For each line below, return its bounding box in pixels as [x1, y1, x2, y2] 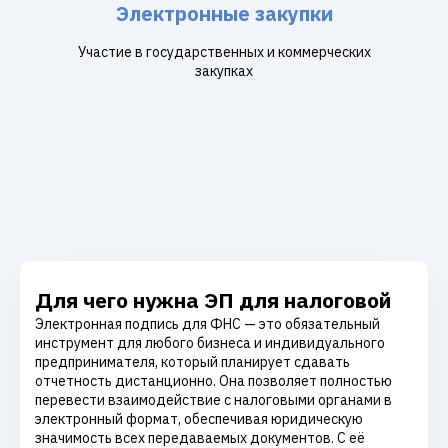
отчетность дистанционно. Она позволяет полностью [35, 372, 392, 390]
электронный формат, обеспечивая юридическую [35, 410, 363, 428]
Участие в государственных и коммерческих [77, 43, 371, 61]
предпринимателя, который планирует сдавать [35, 353, 350, 371]
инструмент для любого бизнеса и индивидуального [35, 334, 385, 352]
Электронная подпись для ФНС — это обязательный [35, 315, 380, 333]
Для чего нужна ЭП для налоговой [35, 286, 391, 314]
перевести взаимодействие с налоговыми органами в [35, 391, 392, 409]
